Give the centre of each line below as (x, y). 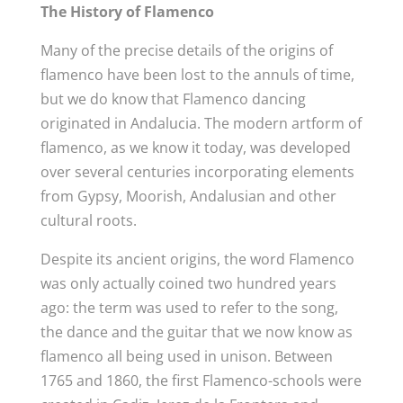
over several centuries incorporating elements (197, 172)
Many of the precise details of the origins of (186, 50)
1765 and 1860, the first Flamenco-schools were (201, 381)
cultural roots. (88, 220)
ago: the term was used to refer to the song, (189, 308)
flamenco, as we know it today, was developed (195, 148)
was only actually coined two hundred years (188, 283)
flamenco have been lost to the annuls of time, (197, 75)
